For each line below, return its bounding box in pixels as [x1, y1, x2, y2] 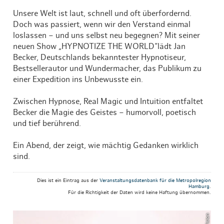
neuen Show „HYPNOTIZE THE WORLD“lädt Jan [13, 42, 186, 51]
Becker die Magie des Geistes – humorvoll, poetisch [13, 108, 196, 117]
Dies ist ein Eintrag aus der [36, 178, 99, 183]
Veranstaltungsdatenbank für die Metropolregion [99, 178, 211, 183]
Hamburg [188, 184, 209, 189]
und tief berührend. [13, 119, 81, 128]
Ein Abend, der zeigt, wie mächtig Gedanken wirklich [13, 141, 199, 150]
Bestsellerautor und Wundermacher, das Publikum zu [13, 64, 202, 73]
